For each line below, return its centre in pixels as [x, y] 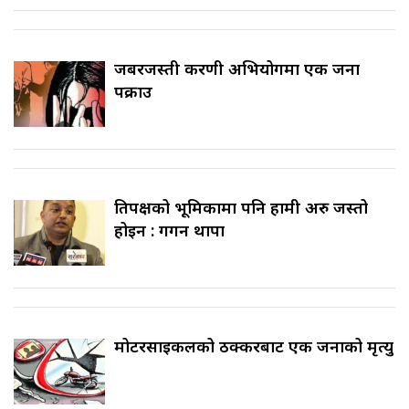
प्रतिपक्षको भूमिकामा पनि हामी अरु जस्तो [241, 208]
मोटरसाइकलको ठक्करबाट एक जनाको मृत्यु [254, 346]
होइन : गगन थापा [169, 231]
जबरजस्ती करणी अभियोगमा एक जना [237, 69]
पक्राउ [133, 92]
